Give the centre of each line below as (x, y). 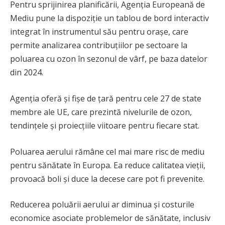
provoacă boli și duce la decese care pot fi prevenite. (107, 179)
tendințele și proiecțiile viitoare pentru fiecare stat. (105, 126)
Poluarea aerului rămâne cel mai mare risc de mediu (107, 151)
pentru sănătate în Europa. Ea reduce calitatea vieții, (108, 165)
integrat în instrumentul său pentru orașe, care (99, 32)
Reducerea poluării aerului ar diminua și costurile (102, 205)
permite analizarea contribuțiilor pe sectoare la (99, 45)
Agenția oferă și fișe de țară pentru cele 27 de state (106, 99)
